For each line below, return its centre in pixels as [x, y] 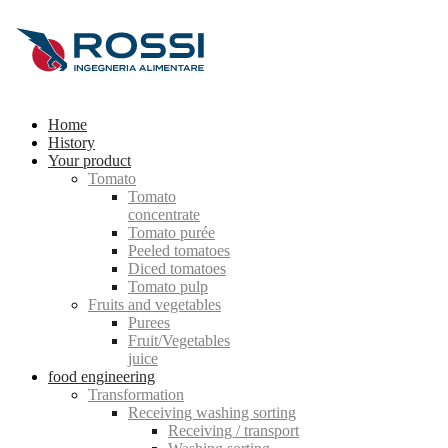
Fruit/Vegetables [179, 340]
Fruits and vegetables [154, 304]
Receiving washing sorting [212, 412]
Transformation [136, 394]
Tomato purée [171, 232]
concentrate [164, 214]
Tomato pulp [168, 286]
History [71, 142]
